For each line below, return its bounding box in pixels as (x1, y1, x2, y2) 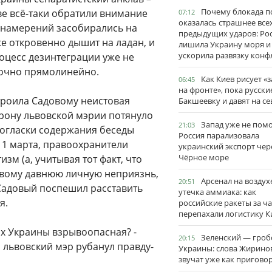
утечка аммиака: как (178, 186, 256, 197)
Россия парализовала (178, 130, 259, 141)
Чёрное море (178, 152, 229, 163)
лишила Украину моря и (178, 39, 271, 50)
